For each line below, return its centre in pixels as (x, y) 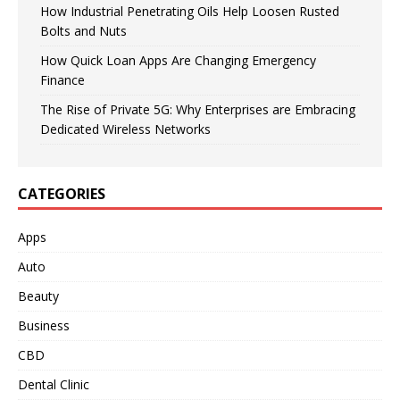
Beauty (38, 296)
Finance (62, 80)
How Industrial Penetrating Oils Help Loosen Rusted (190, 12)
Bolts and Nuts (83, 31)
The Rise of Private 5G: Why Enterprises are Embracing (198, 110)
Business (44, 326)
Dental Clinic (54, 385)
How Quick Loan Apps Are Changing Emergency (178, 61)
